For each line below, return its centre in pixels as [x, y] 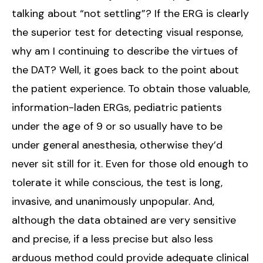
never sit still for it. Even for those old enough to [130, 163]
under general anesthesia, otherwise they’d [117, 145]
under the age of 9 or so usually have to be [117, 126]
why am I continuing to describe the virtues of [125, 51]
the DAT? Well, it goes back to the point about [125, 70]
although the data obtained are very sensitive [124, 220]
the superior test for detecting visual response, [127, 32]
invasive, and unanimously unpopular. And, [113, 201]
